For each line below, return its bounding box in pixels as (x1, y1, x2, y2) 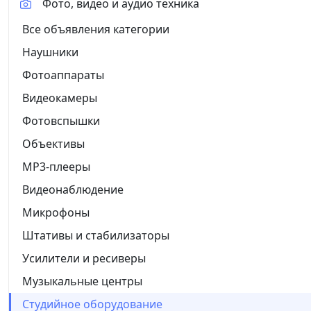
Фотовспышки (22, 112, 100, 128)
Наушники (22, 44, 78, 60)
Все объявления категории (22, 21, 169, 37)
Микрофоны (22, 204, 90, 220)
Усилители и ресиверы (22, 250, 146, 266)
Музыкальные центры (22, 273, 142, 289)
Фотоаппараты (22, 67, 104, 83)
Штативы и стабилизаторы (22, 227, 169, 243)
